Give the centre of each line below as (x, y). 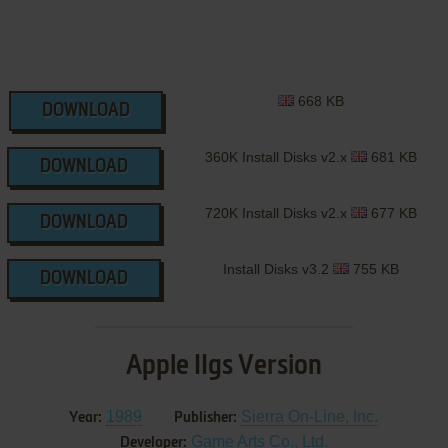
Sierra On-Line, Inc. (310, 417)
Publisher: (206, 418)
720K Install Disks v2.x (277, 213)
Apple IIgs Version (223, 366)
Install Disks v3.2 (277, 269)
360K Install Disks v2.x (277, 157)
